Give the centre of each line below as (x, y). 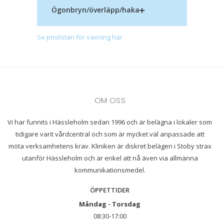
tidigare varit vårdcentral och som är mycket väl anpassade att (110, 134)
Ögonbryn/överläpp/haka (95, 10)
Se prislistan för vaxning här (80, 37)
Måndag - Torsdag (110, 204)
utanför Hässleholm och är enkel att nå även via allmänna (110, 158)
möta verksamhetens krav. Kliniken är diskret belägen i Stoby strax (110, 146)
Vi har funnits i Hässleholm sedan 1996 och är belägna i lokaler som (110, 122)
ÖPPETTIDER (110, 190)
